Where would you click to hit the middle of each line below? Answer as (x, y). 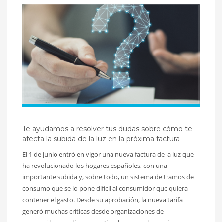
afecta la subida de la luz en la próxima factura (101, 139)
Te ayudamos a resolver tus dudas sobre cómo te (107, 129)
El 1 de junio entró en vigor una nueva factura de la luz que (108, 154)
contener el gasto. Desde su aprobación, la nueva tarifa (103, 199)
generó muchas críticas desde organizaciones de (93, 211)
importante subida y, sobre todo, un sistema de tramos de (108, 177)
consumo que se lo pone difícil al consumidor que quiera (105, 188)
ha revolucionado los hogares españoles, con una (95, 165)
